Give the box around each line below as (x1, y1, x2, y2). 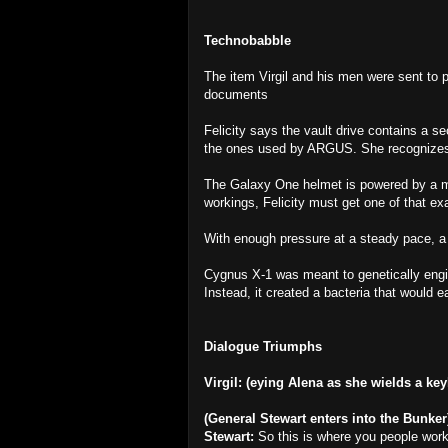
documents (204, 87, 268, 102)
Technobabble (204, 33, 291, 48)
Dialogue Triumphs (204, 339, 322, 354)
